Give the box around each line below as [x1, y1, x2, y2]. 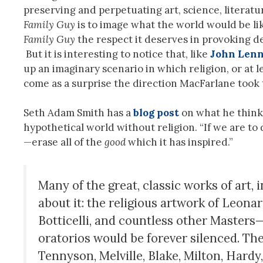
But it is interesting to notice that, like [23, 47, 210, 60]
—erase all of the [23, 136, 104, 149]
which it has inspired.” [126, 136, 233, 149]
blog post [133, 106, 179, 120]
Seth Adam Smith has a [23, 106, 133, 120]
